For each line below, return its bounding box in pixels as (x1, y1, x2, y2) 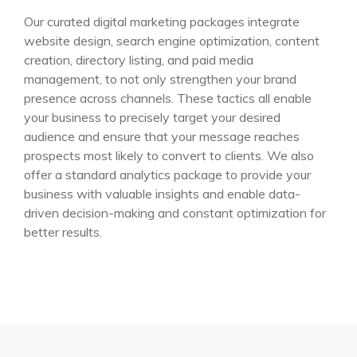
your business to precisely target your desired (24, 109, 280, 126)
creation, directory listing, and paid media (24, 52, 253, 69)
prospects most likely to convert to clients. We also (24, 147, 314, 164)
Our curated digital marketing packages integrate (24, 14, 300, 30)
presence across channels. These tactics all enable (24, 90, 312, 107)
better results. (24, 224, 102, 241)
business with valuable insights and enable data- (24, 186, 300, 202)
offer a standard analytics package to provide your (24, 167, 311, 183)
